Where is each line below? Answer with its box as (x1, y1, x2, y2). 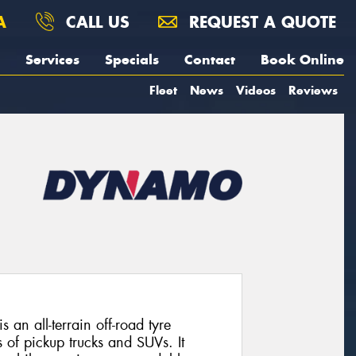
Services (25, 51, 79, 68)
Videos (236, 83, 276, 98)
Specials (105, 51, 159, 68)
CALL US (60, 12, 130, 32)
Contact (184, 51, 235, 68)
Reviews (288, 83, 338, 98)
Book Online (261, 51, 344, 68)
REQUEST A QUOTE (184, 12, 336, 32)
